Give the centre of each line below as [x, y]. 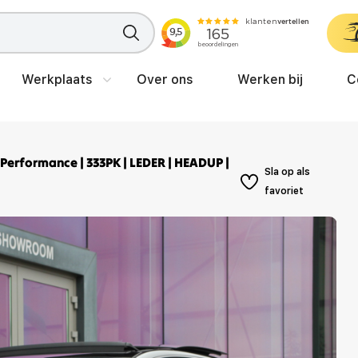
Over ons [165, 79]
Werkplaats [57, 79]
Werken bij [270, 79]
